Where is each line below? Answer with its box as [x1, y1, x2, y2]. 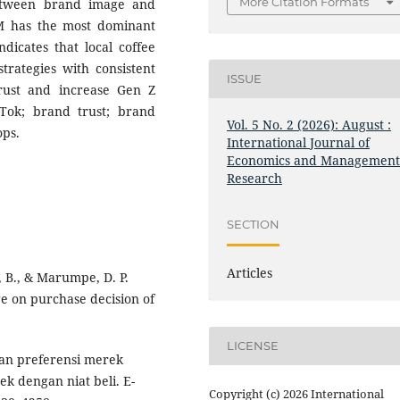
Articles [227, 263, 273, 281]
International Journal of [227, 133, 371, 151]
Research [227, 169, 283, 187]
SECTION [227, 217, 280, 232]
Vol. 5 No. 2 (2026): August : [227, 115, 392, 133]
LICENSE [227, 338, 279, 354]
